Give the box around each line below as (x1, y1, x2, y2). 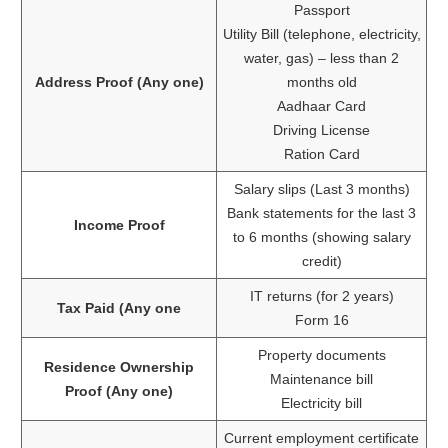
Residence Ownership (44, 358, 194, 375)
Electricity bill (281, 394, 362, 411)
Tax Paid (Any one (57, 299, 181, 316)
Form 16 (294, 311, 349, 328)
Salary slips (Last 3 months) (233, 180, 410, 197)
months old (286, 73, 357, 90)
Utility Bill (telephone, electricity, (222, 25, 421, 42)
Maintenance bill (270, 370, 373, 387)
